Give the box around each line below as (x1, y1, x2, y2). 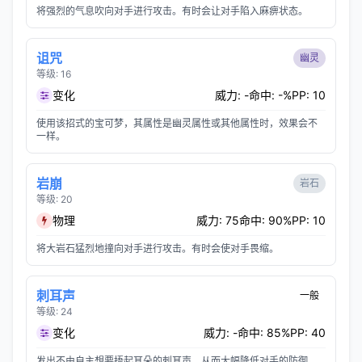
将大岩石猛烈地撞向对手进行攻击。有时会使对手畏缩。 (36, 242, 279, 255)
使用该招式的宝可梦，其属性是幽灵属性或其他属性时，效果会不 (36, 117, 318, 129)
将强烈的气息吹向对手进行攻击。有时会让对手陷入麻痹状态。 (36, 5, 308, 17)
